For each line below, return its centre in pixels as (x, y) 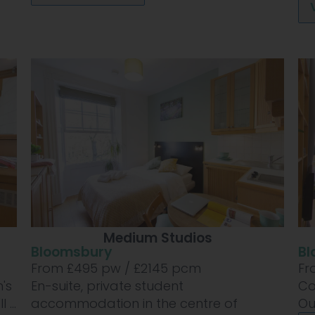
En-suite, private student (107, 286)
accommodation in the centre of (134, 304)
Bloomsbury (72, 252)
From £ (52, 269)
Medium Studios (157, 238)
